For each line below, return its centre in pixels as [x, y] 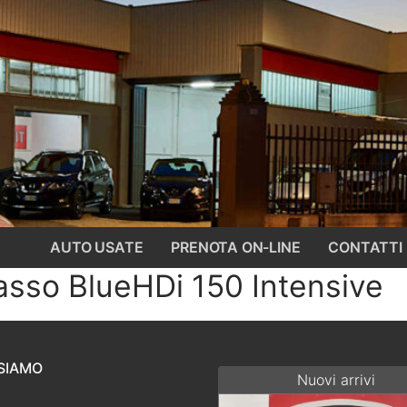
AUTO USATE [97, 247]
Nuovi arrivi [336, 379]
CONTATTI [365, 247]
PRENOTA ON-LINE [236, 247]
